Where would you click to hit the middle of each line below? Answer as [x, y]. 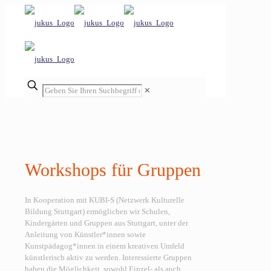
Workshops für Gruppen [113, 169]
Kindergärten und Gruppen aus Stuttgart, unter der [106, 223]
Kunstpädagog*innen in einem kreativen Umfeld [105, 246]
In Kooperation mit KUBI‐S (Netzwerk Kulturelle [105, 200]
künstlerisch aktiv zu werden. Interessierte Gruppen [108, 257]
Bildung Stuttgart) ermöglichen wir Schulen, [97, 211]
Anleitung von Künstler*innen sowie [85, 234]
